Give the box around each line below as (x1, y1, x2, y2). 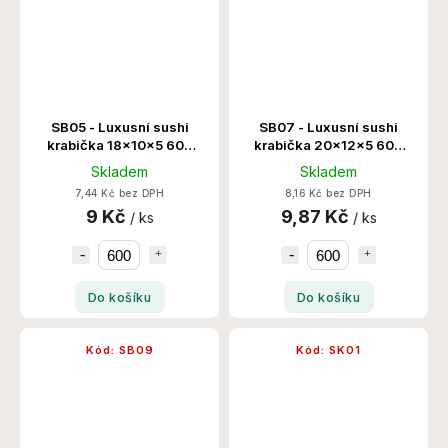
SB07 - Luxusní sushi (259, 119, 398, 136)
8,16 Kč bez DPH (285, 188, 372, 200)
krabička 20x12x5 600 (254, 137, 403, 154)
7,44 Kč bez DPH (74, 188, 165, 200)
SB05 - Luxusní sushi (50, 119, 189, 136)
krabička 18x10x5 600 (46, 137, 193, 154)
